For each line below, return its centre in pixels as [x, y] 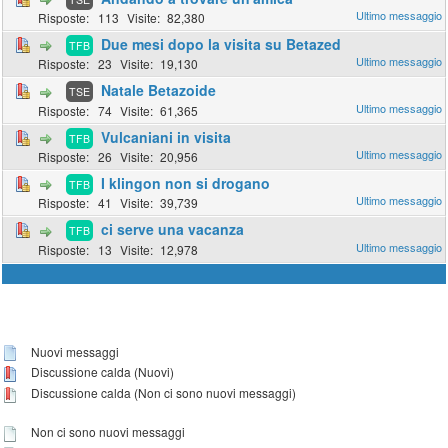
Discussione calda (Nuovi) [101, 372]
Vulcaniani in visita [166, 136]
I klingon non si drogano [186, 182]
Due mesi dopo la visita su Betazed [221, 43]
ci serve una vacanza [173, 229]
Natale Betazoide [159, 90]
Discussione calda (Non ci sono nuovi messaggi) [162, 393]
